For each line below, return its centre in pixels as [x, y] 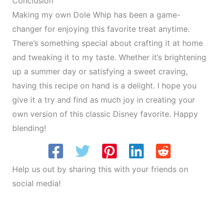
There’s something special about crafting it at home [107, 43]
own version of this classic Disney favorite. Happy [105, 114]
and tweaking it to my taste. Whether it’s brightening [109, 57]
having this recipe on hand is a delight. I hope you [104, 86]
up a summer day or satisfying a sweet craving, [100, 71]
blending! [29, 128]
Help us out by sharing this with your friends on [100, 169]
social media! [36, 183]
